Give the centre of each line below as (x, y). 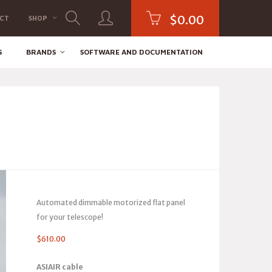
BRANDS (41, 52)
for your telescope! (70, 217)
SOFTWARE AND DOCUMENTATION (141, 52)
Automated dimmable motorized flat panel (111, 202)
